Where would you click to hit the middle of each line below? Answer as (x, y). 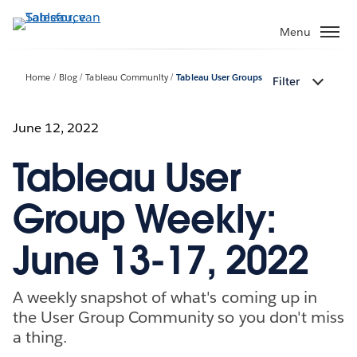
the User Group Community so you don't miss (178, 317)
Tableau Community (127, 78)
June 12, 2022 (56, 127)
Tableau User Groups (219, 78)
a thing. (40, 337)
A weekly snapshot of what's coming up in (165, 297)
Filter (286, 82)
